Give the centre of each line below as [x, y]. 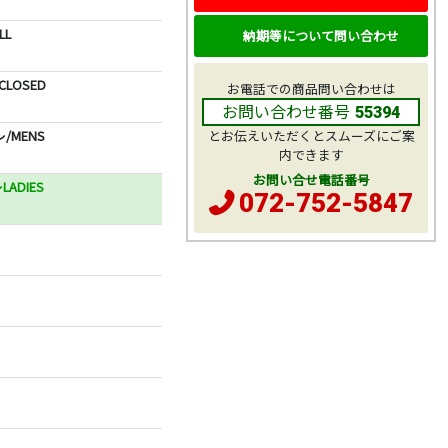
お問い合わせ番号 [286, 111]
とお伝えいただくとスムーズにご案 [311, 136]
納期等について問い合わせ [320, 35]
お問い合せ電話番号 [311, 180]
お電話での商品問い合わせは [311, 89]
